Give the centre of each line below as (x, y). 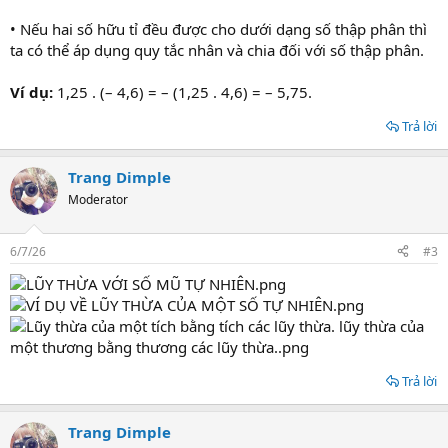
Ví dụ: (33, 92)
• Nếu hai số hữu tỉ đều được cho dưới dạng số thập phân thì (218, 29)
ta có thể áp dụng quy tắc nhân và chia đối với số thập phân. (217, 50)
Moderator (98, 199)
